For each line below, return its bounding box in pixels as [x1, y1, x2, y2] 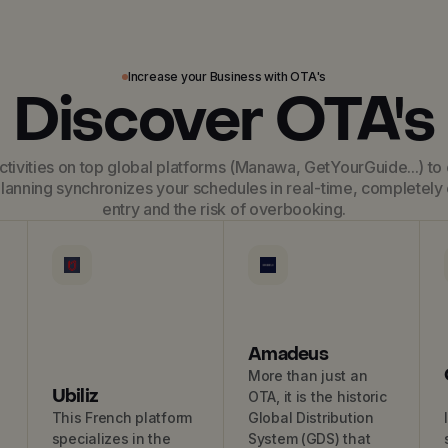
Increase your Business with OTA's [127, 69, 327, 84]
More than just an [247, 367, 368, 384]
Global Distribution [247, 409, 374, 426]
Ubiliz [51, 385, 99, 408]
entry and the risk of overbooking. [101, 199, 347, 219]
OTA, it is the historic [247, 388, 387, 405]
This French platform [51, 409, 193, 426]
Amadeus [247, 343, 328, 366]
